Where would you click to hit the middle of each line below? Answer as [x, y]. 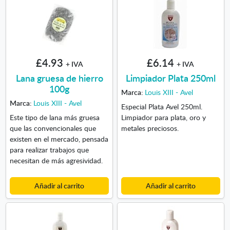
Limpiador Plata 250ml [170, 78]
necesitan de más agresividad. [56, 160]
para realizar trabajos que [49, 150]
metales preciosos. [150, 128]
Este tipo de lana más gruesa [54, 117]
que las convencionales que [53, 128]
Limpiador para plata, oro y [163, 117]
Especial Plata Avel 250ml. [161, 107]
